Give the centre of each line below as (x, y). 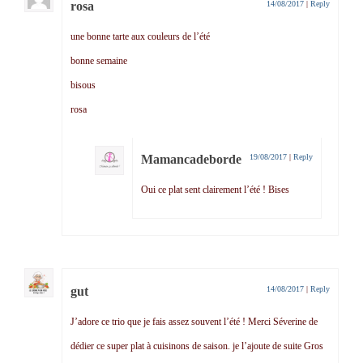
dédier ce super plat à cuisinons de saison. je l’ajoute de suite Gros (197, 346)
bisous (83, 85)
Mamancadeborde (191, 160)
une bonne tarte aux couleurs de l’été (140, 37)
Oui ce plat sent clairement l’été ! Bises (215, 190)
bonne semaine (99, 61)
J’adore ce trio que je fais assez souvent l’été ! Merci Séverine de (194, 322)
